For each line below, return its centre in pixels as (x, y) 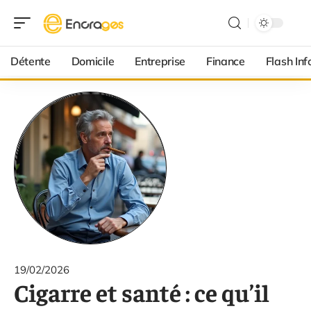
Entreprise (160, 61)
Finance (226, 61)
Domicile (93, 61)
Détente (31, 61)
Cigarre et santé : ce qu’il (142, 292)
